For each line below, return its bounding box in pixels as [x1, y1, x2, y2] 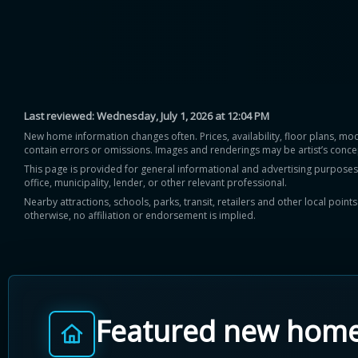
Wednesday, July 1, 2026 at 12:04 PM [97, 109, 269, 123]
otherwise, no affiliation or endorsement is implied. [24, 209, 256, 222]
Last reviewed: [24, 109, 97, 123]
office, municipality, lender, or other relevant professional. [24, 176, 287, 189]
